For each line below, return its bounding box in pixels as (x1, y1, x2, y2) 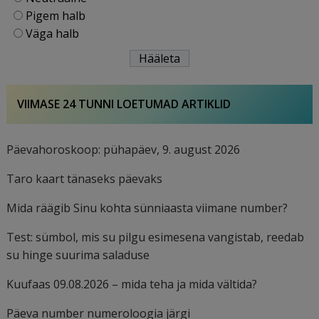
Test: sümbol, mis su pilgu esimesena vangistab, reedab (6, 229, 305, 245)
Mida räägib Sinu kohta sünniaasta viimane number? (6, 200, 288, 216)
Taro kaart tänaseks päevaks (6, 171, 163, 187)
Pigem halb (26, 8, 86, 23)
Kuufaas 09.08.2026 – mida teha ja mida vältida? (6, 276, 258, 292)
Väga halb (26, 26, 80, 41)
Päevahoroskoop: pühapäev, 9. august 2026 (6, 142, 241, 157)
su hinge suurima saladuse (6, 247, 150, 263)
